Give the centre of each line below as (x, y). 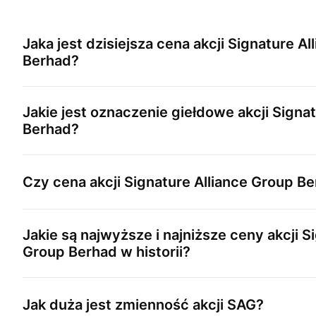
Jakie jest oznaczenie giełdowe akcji (147, 112)
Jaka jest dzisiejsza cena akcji (125, 44)
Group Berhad (70, 252)
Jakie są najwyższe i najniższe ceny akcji (162, 235)
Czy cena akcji (73, 182)
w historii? (154, 252)
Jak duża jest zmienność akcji (125, 305)
